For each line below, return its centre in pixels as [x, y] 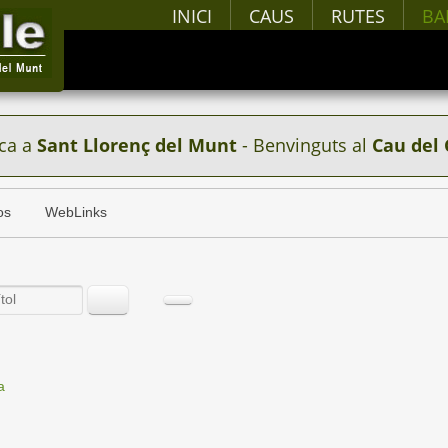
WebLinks [76, 212]
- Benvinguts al [304, 145]
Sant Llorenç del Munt [136, 145]
